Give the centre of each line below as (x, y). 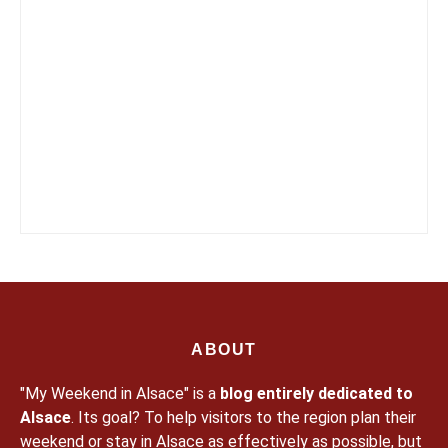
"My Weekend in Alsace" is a (120, 393)
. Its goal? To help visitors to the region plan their (243, 417)
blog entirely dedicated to (316, 393)
